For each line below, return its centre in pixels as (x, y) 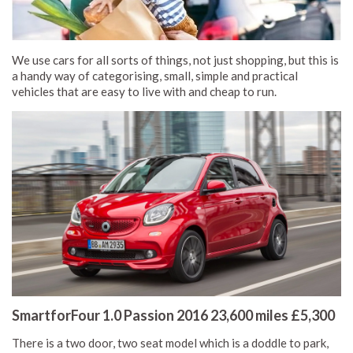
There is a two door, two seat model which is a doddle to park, (170, 343)
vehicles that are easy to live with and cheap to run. (144, 92)
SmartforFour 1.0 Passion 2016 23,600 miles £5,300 (173, 316)
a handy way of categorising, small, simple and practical (155, 76)
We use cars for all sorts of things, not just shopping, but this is (175, 60)
